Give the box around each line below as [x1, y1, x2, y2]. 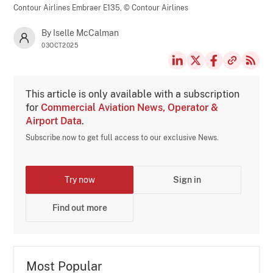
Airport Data [26, 115, 82, 127]
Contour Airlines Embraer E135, [13, 3, 124, 12]
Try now [64, 174, 95, 185]
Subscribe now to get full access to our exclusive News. [26, 133, 219, 142]
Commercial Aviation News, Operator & [41, 101, 219, 113]
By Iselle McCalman [41, 27, 119, 38]
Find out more [52, 202, 107, 213]
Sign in [173, 174, 202, 185]
